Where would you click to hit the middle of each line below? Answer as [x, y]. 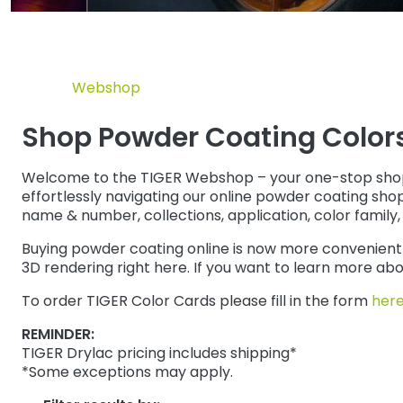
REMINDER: [58, 335]
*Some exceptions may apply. [127, 372]
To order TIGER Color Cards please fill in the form [197, 301]
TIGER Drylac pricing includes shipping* [159, 354]
